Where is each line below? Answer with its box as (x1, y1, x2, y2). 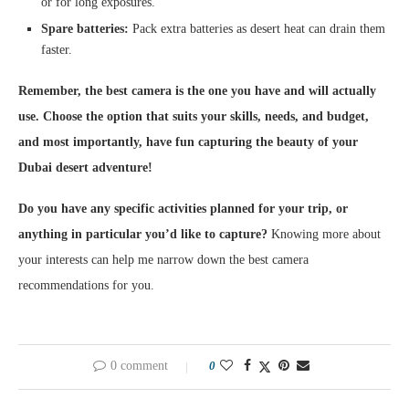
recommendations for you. (18, 278, 154, 293)
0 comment (110, 359, 168, 373)
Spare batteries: (41, 22, 129, 37)
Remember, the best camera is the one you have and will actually (18, 84, 376, 99)
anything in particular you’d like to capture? (18, 227, 267, 242)
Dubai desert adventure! (18, 161, 152, 175)
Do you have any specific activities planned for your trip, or (18, 202, 348, 216)
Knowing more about (267, 227, 381, 242)
